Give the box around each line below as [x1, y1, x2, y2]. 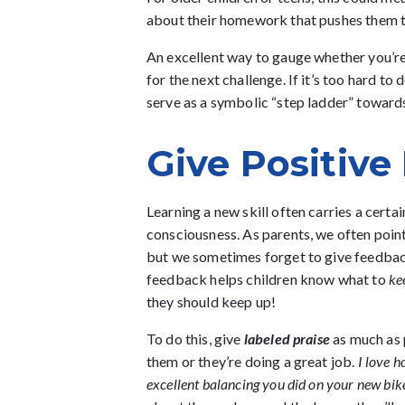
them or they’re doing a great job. [146, 353, 358, 370]
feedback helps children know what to [146, 270, 389, 287]
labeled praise [243, 330, 330, 347]
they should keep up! [146, 293, 277, 310]
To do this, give [146, 330, 244, 347]
